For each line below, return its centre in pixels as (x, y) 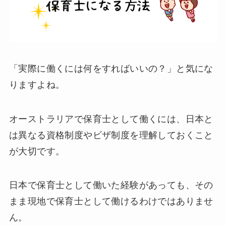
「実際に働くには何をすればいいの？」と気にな (111, 68)
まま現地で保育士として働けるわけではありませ (111, 202)
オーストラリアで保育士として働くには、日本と (111, 119)
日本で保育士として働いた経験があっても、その (111, 185)
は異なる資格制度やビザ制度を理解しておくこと (111, 135)
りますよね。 (37, 84)
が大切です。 (37, 151)
